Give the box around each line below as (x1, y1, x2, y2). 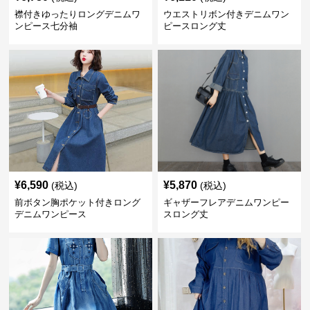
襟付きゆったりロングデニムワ (15, 9, 141, 19)
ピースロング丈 (163, 21, 226, 31)
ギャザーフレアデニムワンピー (163, 197, 289, 208)
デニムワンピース (15, 209, 87, 219)
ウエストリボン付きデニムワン (163, 9, 289, 19)
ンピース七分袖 (15, 21, 78, 31)
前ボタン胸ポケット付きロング (15, 197, 141, 208)
